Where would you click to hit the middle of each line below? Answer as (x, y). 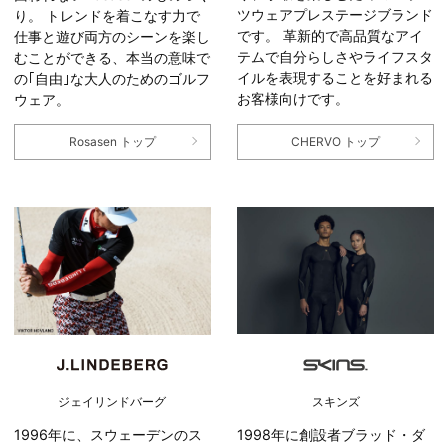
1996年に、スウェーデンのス (107, 435)
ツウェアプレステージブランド (335, 15)
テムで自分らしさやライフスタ (335, 57)
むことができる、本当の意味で (111, 57)
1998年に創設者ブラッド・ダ (331, 435)
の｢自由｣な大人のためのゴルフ (111, 78)
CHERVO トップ (336, 142)
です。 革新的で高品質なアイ (330, 36)
